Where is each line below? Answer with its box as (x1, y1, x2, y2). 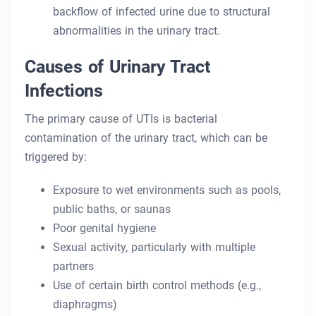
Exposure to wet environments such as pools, (53, 183, 281, 197)
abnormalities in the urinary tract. (53, 24, 220, 38)
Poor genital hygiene (53, 221, 156, 236)
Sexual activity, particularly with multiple (53, 241, 255, 255)
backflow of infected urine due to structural (53, 5, 270, 19)
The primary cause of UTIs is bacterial (25, 112, 217, 126)
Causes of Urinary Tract (25, 56, 210, 78)
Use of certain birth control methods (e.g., (53, 279, 261, 293)
